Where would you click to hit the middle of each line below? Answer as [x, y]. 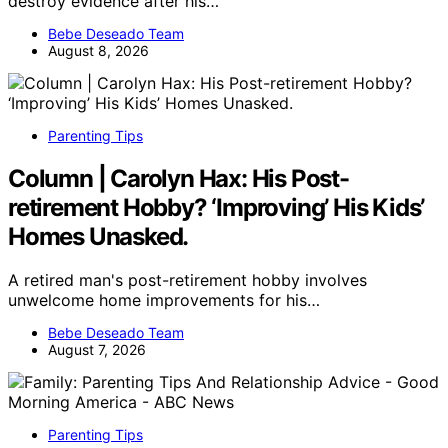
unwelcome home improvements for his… [164, 300]
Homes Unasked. [98, 236]
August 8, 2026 [98, 50]
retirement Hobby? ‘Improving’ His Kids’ [216, 207]
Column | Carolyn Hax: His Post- [178, 178]
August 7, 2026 [97, 350]
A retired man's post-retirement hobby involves [187, 280]
